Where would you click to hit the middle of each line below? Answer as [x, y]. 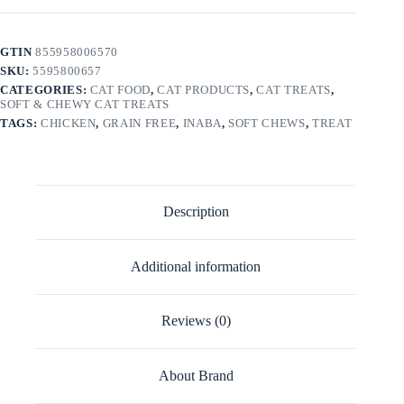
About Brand [196, 376]
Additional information [196, 266]
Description [196, 212]
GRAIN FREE [139, 123]
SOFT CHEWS [267, 123]
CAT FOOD [120, 89]
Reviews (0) [196, 321]
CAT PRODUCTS [204, 89]
